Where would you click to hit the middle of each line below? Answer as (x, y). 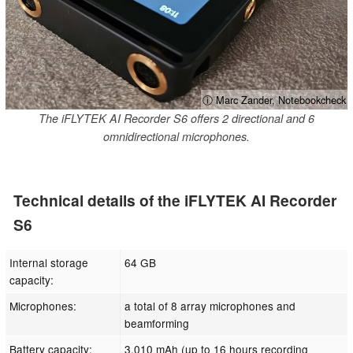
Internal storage (49, 262)
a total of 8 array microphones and (210, 305)
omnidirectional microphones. (176, 137)
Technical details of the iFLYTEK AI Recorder (175, 200)
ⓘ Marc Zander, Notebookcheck (274, 100)
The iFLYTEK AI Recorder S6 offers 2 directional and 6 (176, 119)
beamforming (157, 323)
